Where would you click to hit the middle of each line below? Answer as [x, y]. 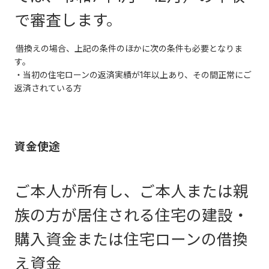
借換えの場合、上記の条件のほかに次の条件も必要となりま [129, 48]
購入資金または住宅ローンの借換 [131, 239]
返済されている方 [48, 88]
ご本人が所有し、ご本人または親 [131, 191]
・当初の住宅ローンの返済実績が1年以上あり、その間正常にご [133, 74]
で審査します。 [68, 20]
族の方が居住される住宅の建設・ [131, 215]
